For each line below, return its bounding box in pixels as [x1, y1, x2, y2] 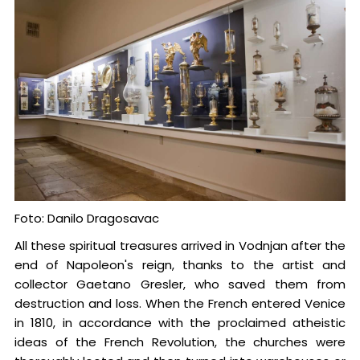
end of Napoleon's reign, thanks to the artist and [14, 256, 346, 273]
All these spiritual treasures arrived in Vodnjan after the [14, 236, 346, 254]
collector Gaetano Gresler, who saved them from [14, 275, 346, 292]
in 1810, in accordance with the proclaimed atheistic [14, 313, 346, 331]
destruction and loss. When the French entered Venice [14, 294, 346, 312]
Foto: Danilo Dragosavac [14, 209, 159, 227]
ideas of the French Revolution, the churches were [14, 333, 346, 350]
